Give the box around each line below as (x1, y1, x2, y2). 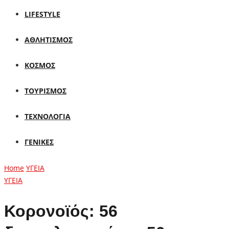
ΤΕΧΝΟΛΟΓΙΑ (25, 111, 71, 121)
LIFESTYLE (25, 9, 60, 19)
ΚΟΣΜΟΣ (25, 60, 55, 70)
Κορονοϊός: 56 (4, 201, 118, 220)
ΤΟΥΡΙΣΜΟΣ (25, 86, 66, 96)
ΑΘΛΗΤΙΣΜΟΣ (25, 35, 73, 44)
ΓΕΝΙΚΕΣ (25, 137, 54, 147)
